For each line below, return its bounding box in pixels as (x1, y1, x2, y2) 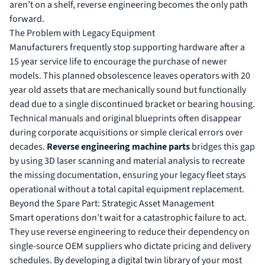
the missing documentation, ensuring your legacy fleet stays (9, 168, 246, 182)
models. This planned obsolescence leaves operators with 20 (9, 69, 250, 82)
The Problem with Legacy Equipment (9, 26, 155, 40)
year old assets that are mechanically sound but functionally (9, 83, 246, 96)
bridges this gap (190, 140, 255, 153)
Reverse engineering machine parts (47, 140, 190, 153)
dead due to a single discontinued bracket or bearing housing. (9, 97, 255, 111)
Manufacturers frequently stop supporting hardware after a (9, 40, 245, 54)
